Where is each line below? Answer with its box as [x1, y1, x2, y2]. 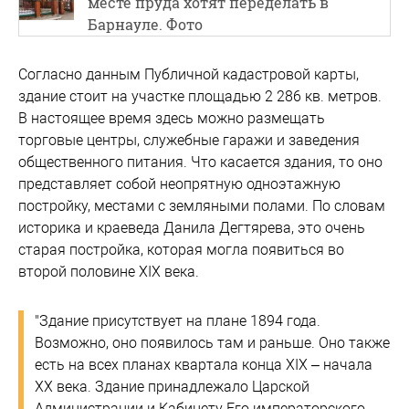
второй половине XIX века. [18, 262, 199, 280]
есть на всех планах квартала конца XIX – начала [35, 355, 372, 373]
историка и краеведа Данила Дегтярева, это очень [18, 218, 365, 236]
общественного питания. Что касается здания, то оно [18, 152, 383, 171]
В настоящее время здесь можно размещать [18, 109, 325, 127]
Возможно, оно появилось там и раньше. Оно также [35, 333, 390, 351]
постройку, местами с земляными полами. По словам [18, 196, 385, 215]
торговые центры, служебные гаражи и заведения [18, 131, 360, 149]
